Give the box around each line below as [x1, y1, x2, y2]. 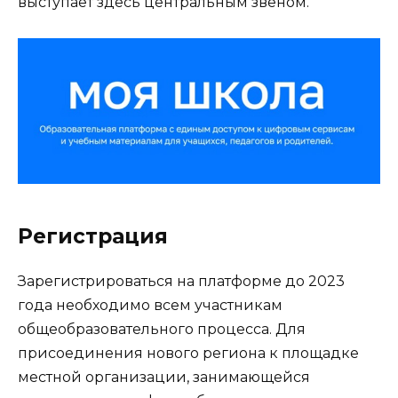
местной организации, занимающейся [18, 369, 310, 386]
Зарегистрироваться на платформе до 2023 [18, 273, 345, 291]
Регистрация [18, 224, 168, 250]
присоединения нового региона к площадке [18, 345, 359, 362]
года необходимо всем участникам [18, 297, 283, 314]
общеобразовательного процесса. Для [18, 321, 306, 338]
